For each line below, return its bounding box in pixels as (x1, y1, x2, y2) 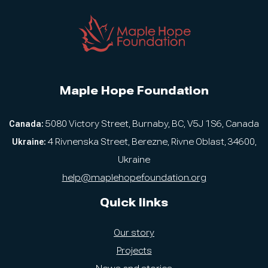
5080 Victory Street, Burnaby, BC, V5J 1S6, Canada (44, 118, 259, 129)
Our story (114, 227, 154, 237)
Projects (116, 245, 152, 255)
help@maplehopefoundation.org (62, 172, 206, 182)
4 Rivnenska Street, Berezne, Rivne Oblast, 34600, (45, 136, 257, 147)
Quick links (100, 196, 168, 209)
